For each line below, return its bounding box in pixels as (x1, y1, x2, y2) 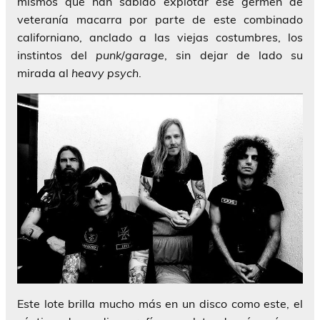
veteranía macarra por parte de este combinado (17, 11, 303, 26)
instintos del (17, 47, 96, 62)
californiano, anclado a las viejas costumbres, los (17, 29, 303, 44)
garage (125, 47, 165, 62)
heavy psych (71, 65, 139, 80)
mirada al (17, 65, 71, 80)
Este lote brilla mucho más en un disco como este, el (17, 296, 303, 311)
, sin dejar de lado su (164, 47, 304, 62)
